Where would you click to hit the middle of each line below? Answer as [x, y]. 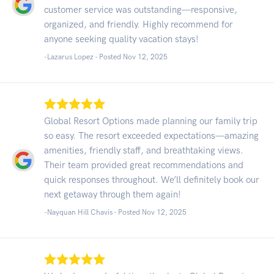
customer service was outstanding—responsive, [141, 9]
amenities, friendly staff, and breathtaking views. [144, 150]
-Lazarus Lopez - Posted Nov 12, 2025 [106, 57]
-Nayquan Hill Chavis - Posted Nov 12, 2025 [115, 212]
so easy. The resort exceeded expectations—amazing [151, 135]
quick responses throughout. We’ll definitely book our [152, 180]
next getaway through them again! [113, 194]
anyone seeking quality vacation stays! [121, 39]
